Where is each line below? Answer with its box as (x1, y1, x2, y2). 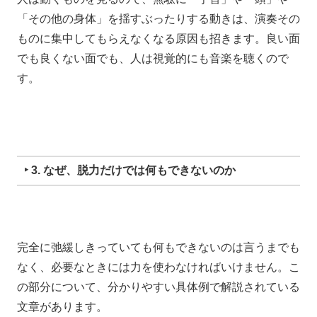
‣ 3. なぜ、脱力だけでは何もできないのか (23, 164, 236, 177)
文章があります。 (17, 300, 108, 313)
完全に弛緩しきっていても (17, 241, 153, 253)
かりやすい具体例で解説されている (119, 280, 300, 293)
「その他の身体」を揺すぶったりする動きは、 (17, 12, 255, 25)
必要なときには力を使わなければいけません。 (51, 260, 289, 273)
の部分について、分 (17, 280, 119, 293)
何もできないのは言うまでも (153, 241, 300, 253)
